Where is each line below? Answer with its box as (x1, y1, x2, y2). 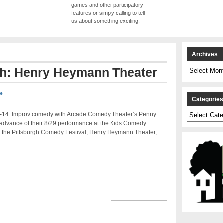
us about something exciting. (71, 18, 140, 24)
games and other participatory (71, 2, 143, 8)
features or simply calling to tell (71, 10, 145, 16)
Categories (186, 109, 213, 115)
